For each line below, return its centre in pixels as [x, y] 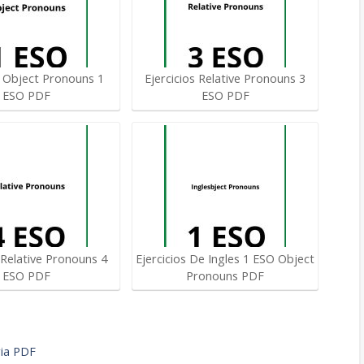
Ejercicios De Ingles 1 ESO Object [225, 258]
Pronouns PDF [225, 275]
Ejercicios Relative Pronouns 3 [225, 79]
